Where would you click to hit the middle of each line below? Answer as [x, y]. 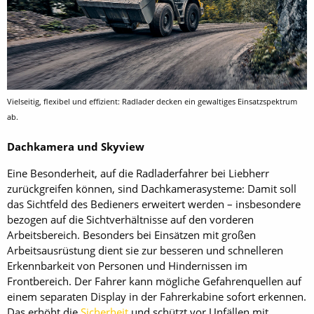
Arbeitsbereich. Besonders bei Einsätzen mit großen [131, 235]
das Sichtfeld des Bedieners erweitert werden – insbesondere [154, 204]
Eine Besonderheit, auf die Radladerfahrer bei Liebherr [138, 173]
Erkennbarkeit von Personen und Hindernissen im [127, 266]
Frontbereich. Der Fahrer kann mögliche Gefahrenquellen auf [154, 281]
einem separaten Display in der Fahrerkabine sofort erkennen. [157, 296]
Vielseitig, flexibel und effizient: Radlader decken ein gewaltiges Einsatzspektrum [152, 102]
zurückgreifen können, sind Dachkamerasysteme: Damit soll [152, 189]
